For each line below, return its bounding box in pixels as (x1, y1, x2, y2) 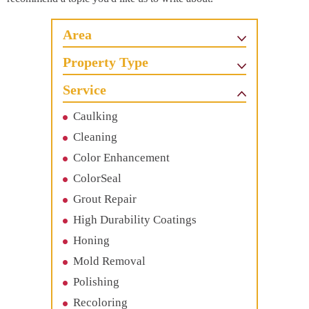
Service (63, 81, 106, 97)
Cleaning (73, 130, 117, 143)
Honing (73, 233, 110, 247)
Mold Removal (73, 254, 146, 268)
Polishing (73, 275, 119, 288)
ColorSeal (73, 171, 121, 185)
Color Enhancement (73, 150, 170, 164)
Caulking (73, 109, 118, 123)
